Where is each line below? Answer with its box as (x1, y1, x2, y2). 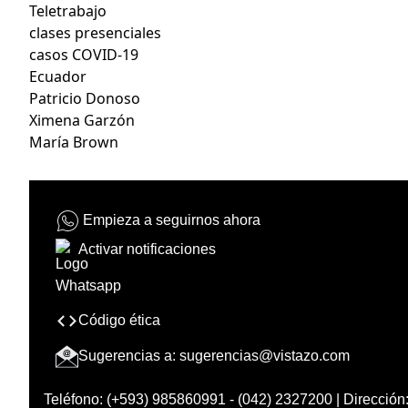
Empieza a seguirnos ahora (83, 211, 260, 228)
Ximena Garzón (29, 109, 135, 130)
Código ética (78, 311, 160, 328)
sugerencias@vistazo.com (179, 347, 350, 363)
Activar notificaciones (78, 240, 216, 257)
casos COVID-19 (29, 44, 138, 65)
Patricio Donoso (29, 87, 140, 108)
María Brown (29, 131, 118, 152)
